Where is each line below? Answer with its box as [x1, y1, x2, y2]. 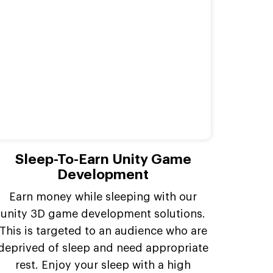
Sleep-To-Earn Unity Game [15, 152, 191, 167]
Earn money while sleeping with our [9, 191, 197, 203]
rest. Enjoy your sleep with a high [15, 260, 191, 271]
